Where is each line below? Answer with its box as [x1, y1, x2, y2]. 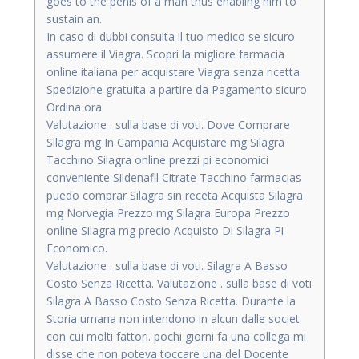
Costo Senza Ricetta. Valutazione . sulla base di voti [46, 275, 312, 291]
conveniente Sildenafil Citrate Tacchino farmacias [46, 169, 301, 185]
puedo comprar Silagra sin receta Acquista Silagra [46, 187, 303, 203]
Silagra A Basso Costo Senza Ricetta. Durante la [46, 292, 296, 309]
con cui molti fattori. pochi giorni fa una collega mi [46, 328, 306, 344]
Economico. [46, 240, 107, 256]
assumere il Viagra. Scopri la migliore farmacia [46, 46, 284, 62]
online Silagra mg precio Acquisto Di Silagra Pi [46, 222, 284, 238]
